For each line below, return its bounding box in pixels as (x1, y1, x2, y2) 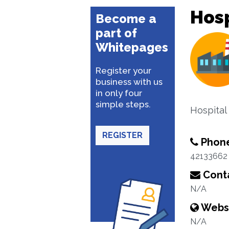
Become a (96, 11, 156, 26)
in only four (96, 88, 142, 98)
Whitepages (96, 40, 168, 55)
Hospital (190, 105, 227, 116)
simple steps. (96, 99, 151, 109)
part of (96, 26, 137, 40)
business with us (96, 77, 163, 87)
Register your (96, 65, 151, 76)
